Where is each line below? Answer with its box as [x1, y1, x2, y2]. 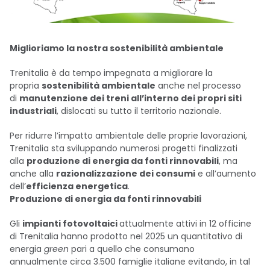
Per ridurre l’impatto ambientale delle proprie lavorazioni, [10, 130, 247, 142]
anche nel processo [155, 80, 241, 92]
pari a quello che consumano [69, 243, 195, 255]
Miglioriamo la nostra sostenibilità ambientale [10, 42, 224, 54]
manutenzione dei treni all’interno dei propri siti [19, 92, 242, 104]
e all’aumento [195, 168, 256, 180]
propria [10, 80, 42, 92]
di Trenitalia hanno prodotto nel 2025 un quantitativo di [10, 230, 242, 242]
